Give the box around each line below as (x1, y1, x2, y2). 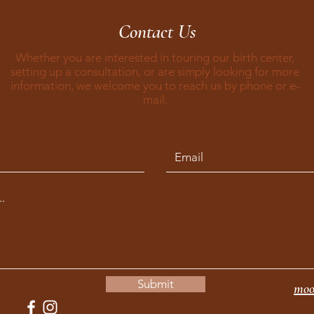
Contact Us (118, 20, 196, 43)
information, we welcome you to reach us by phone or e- (10, 78, 300, 93)
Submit (137, 277, 174, 291)
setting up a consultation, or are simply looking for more (11, 64, 299, 78)
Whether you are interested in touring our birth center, (15, 50, 294, 64)
